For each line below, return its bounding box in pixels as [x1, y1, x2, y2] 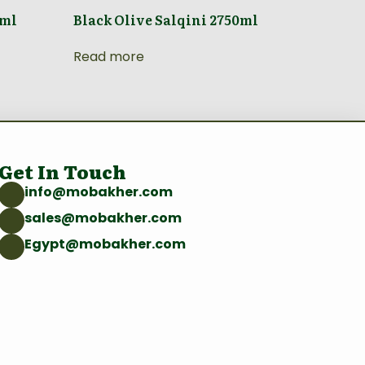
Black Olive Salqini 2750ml [73, 9, 259, 29]
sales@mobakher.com [24, 208, 182, 227]
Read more [73, 46, 145, 66]
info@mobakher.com [24, 182, 173, 201]
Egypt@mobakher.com [24, 234, 186, 253]
